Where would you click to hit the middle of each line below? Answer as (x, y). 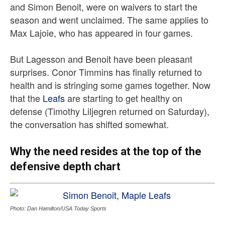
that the (26, 98)
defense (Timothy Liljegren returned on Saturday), (110, 111)
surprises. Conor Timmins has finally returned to (106, 72)
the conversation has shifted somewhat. (89, 124)
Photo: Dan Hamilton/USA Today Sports (58, 208)
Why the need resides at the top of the (106, 151)
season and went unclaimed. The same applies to (109, 19)
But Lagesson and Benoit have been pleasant (101, 59)
